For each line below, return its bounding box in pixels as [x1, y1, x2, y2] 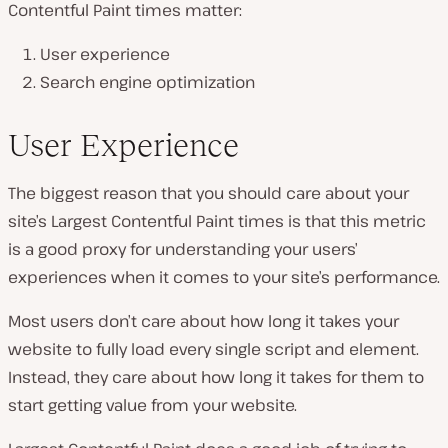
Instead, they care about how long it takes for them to [8, 365, 424, 388]
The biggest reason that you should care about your [8, 181, 409, 204]
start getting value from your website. [8, 393, 297, 416]
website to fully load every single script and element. [8, 337, 419, 360]
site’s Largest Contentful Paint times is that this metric [8, 209, 426, 232]
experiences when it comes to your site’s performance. [8, 265, 440, 288]
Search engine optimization [40, 70, 255, 93]
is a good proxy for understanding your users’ [8, 237, 358, 260]
